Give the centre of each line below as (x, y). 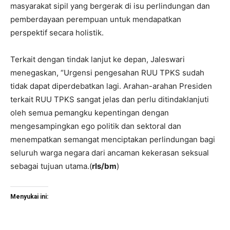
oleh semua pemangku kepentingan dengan (90, 113)
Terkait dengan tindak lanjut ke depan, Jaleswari (98, 60)
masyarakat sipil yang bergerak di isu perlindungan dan (110, 6)
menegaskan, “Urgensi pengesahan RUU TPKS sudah (107, 73)
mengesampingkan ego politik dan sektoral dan (96, 126)
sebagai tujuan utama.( (51, 166)
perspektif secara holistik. (57, 33)
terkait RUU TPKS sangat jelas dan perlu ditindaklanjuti (110, 100)
